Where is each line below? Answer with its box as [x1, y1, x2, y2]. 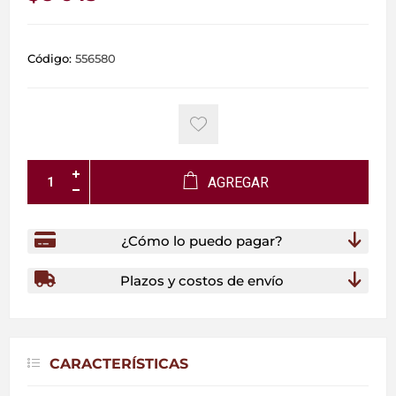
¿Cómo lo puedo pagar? [120, 232, 283, 250]
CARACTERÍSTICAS [49, 355, 188, 373]
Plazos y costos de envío [119, 272, 284, 290]
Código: [27, 50, 72, 65]
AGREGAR [208, 173, 269, 191]
